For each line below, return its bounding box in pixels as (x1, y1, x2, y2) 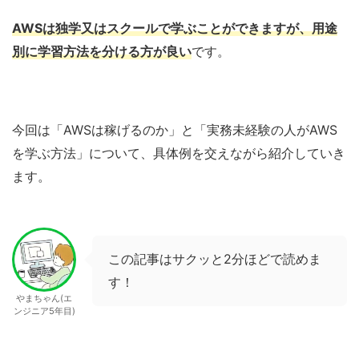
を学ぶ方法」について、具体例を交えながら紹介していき (12, 144, 345, 161)
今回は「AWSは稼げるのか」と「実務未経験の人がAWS (12, 121, 337, 138)
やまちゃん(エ (16, 292, 72, 304)
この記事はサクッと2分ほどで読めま (108, 250, 321, 267)
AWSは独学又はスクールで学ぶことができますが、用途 (12, 19, 337, 36)
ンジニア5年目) (13, 305, 75, 317)
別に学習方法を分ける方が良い (12, 42, 192, 59)
